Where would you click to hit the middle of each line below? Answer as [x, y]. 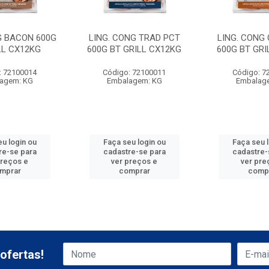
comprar [134, 171]
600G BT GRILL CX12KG [134, 49]
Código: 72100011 [134, 72]
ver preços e [134, 161]
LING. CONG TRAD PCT [134, 38]
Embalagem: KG [134, 81]
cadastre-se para [134, 152]
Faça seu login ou [134, 142]
